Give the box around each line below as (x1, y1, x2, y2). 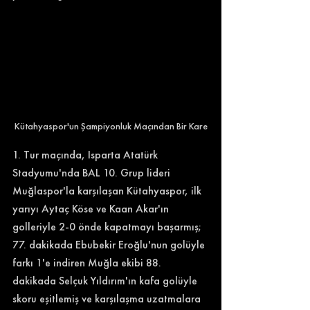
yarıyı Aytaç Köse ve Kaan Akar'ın (12, 201, 172, 216)
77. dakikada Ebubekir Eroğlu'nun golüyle (12, 237, 208, 252)
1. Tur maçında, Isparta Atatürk (12, 147, 161, 162)
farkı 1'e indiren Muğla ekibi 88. (12, 255, 164, 270)
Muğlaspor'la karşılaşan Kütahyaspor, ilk (12, 183, 204, 198)
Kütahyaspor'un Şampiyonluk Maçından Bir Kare (14, 119, 208, 132)
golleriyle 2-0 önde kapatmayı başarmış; (12, 219, 204, 234)
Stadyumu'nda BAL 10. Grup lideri (12, 165, 173, 180)
